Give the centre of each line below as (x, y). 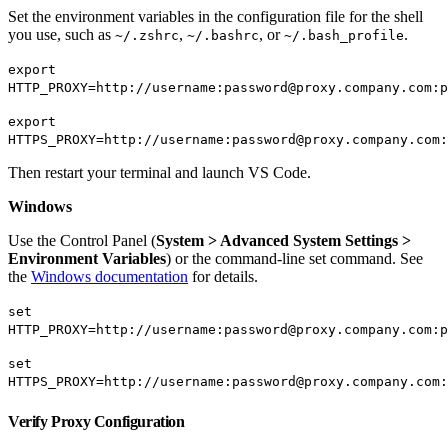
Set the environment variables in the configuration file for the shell (215, 16)
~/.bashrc (223, 35)
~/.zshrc (147, 35)
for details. (223, 276)
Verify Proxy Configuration (98, 421)
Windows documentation (109, 276)
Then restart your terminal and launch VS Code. (159, 172)
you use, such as (61, 34)
